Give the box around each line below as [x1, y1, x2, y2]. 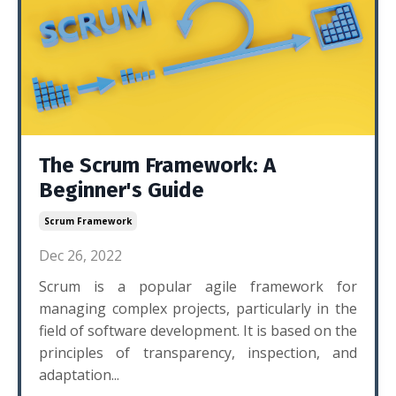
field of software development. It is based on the [39, 321, 357, 340]
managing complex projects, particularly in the [39, 299, 357, 318]
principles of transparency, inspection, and [39, 343, 357, 362]
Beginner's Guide [39, 178, 204, 202]
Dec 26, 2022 [39, 246, 122, 265]
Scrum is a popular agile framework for [39, 277, 357, 296]
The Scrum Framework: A [39, 153, 276, 178]
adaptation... [39, 365, 119, 385]
